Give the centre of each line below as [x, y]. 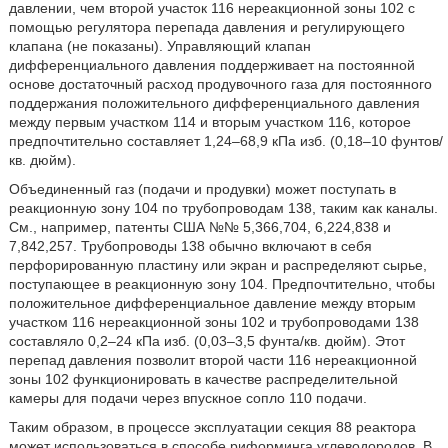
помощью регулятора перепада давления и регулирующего [206, 27]
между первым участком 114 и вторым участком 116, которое [209, 122]
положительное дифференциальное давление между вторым [212, 303]
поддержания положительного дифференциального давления [214, 103]
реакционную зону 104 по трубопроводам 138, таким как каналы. [223, 208]
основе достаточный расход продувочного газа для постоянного [220, 84]
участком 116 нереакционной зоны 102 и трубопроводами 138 [213, 322]
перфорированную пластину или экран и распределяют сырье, [217, 265]
